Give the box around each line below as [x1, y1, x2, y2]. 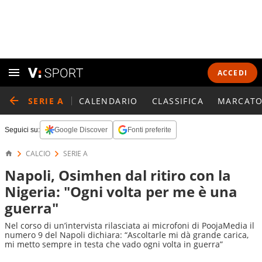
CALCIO [26, 149, 50, 158]
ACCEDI [217, 67, 247, 78]
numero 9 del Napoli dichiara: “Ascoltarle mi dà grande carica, [5, 229, 249, 240]
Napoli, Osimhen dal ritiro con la [5, 166, 231, 185]
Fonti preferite [127, 126, 171, 134]
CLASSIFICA [151, 95, 204, 106]
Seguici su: [5, 126, 40, 134]
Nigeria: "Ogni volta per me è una [5, 182, 237, 201]
